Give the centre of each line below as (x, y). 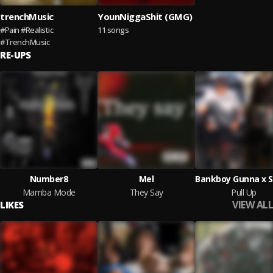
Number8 (49, 179)
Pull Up (244, 192)
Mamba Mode (49, 192)
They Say (146, 192)
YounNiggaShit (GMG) (145, 16)
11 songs (113, 30)
